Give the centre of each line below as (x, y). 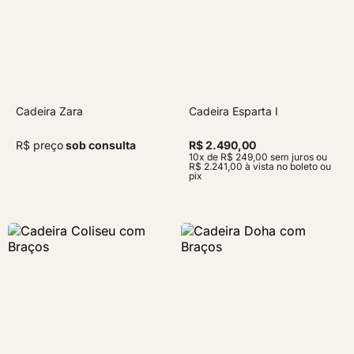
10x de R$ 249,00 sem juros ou (258, 156)
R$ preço (40, 145)
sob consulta (100, 145)
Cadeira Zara (49, 111)
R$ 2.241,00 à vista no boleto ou (260, 166)
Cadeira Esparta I (233, 111)
